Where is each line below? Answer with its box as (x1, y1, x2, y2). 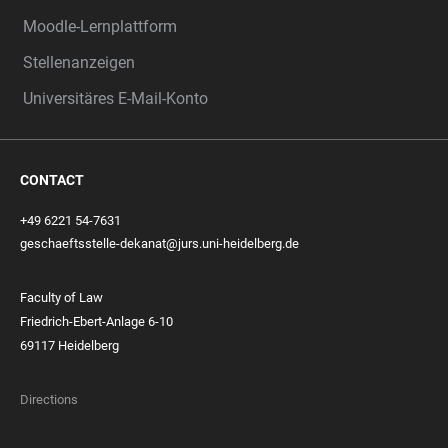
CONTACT (20, 172, 84, 189)
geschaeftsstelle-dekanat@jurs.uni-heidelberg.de (20, 236, 299, 252)
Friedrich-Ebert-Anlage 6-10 (20, 314, 173, 330)
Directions (20, 392, 78, 408)
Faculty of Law (20, 290, 103, 306)
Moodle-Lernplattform (23, 17, 177, 37)
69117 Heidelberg (20, 338, 119, 354)
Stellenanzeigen (23, 53, 135, 73)
